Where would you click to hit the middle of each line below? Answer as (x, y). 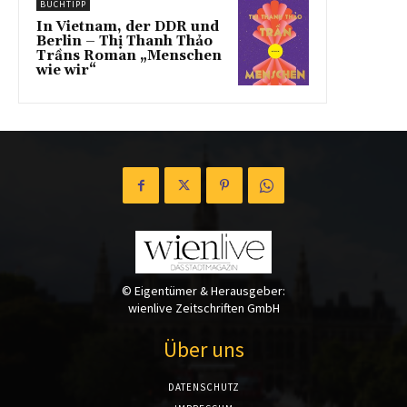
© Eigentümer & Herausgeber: (203, 291)
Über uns (203, 350)
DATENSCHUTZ (203, 387)
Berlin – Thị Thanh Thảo (124, 42)
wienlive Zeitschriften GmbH (203, 308)
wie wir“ (66, 71)
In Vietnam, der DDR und (128, 27)
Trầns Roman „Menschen (129, 56)
